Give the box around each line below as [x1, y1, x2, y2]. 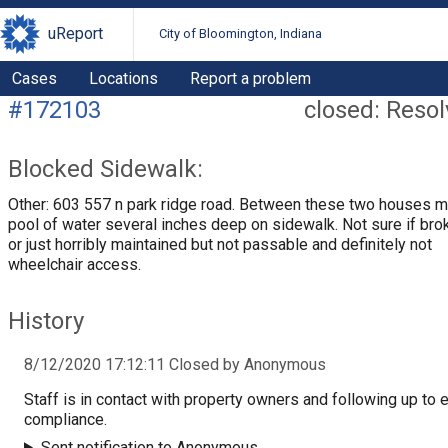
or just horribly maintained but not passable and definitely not [8, 234, 432, 254]
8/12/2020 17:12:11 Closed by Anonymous [24, 354, 326, 374]
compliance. [24, 409, 107, 429]
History [8, 306, 84, 335]
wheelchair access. [8, 254, 141, 274]
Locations [89, 68, 158, 88]
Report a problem [190, 68, 311, 88]
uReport [48, 24, 103, 44]
